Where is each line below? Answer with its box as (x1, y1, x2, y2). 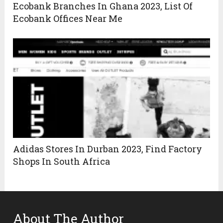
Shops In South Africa (13, 155, 111, 167)
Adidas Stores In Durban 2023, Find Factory (13, 142, 203, 155)
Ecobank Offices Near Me (13, 12, 123, 24)
